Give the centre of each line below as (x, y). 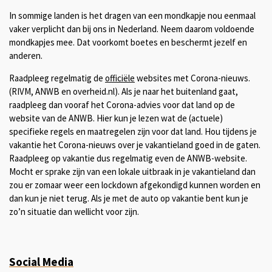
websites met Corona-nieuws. (192, 78)
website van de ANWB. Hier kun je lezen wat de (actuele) (116, 118)
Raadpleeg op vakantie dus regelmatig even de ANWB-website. (128, 158)
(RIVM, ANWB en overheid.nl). (65, 92)
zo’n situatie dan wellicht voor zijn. (74, 212)
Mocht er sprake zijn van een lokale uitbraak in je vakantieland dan (132, 172)
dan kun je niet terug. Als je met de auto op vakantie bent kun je (129, 199)
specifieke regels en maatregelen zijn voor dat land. (107, 132)
